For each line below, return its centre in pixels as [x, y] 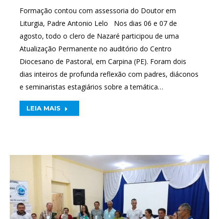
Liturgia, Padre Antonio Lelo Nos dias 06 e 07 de [98, 23]
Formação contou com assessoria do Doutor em [98, 11]
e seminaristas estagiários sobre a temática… [91, 87]
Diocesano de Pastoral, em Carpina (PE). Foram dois [103, 61]
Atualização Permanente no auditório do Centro [96, 49]
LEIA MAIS [44, 108]
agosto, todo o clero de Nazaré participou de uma [99, 36]
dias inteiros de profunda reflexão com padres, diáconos [109, 74]
